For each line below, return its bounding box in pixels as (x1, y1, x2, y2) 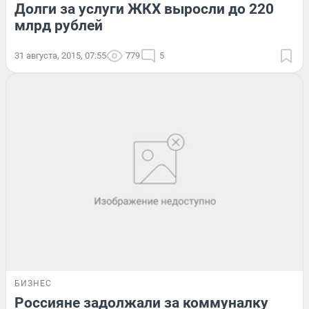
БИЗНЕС (14, 279, 52, 289)
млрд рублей (14, 17, 103, 34)
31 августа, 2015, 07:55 (14, 50, 106, 61)
